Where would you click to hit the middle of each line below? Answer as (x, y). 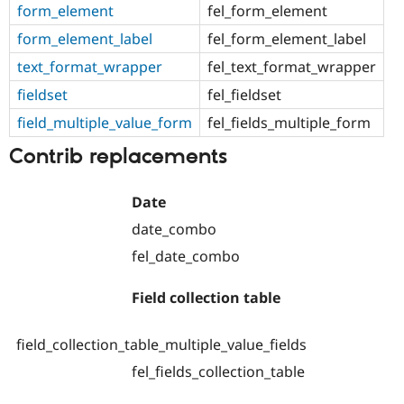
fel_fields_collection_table (218, 372)
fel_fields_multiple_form (289, 122)
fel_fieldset (244, 94)
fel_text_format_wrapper (292, 66)
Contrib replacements (118, 156)
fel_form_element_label (287, 38)
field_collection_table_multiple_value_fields (161, 345)
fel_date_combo (186, 257)
